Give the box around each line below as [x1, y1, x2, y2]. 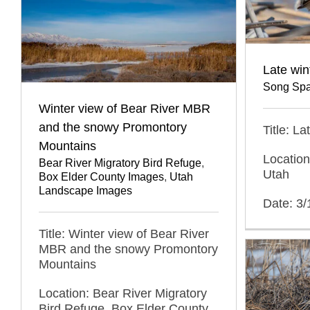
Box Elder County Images [39, 171, 164, 183]
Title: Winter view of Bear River [39, 227, 209, 241]
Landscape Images [39, 185, 132, 197]
